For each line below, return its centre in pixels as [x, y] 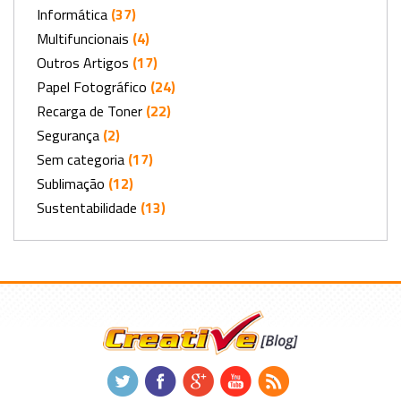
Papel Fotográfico [92, 86]
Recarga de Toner [90, 111]
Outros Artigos [83, 62]
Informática [72, 14]
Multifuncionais [83, 38]
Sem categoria [81, 159]
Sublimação [71, 183]
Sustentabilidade [87, 207]
